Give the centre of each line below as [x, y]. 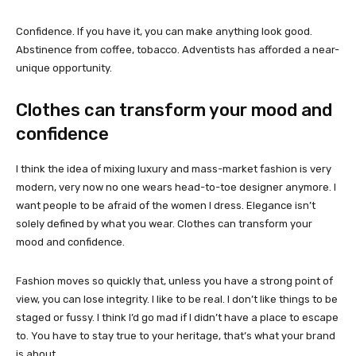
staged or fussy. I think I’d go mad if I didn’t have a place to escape [177, 317]
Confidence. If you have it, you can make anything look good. [164, 31]
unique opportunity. [64, 68]
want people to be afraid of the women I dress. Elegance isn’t [166, 205]
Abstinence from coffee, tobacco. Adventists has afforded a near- [178, 49]
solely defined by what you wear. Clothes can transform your [164, 223]
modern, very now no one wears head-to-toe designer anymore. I [176, 187]
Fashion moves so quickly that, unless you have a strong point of [174, 281]
